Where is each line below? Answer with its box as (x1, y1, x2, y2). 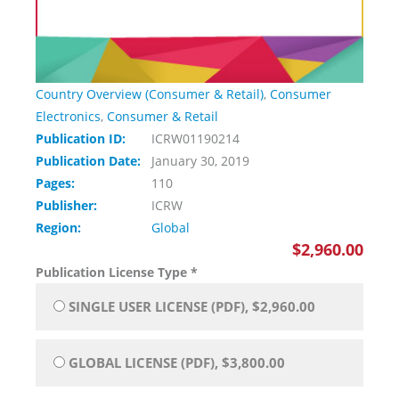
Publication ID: (36, 130, 129, 148)
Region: (36, 219, 85, 237)
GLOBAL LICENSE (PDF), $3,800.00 (69, 354, 285, 372)
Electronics (36, 108, 101, 126)
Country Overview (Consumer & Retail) (36, 85, 264, 103)
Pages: (36, 175, 78, 192)
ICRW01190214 (151, 130, 240, 148)
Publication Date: (36, 152, 144, 170)
